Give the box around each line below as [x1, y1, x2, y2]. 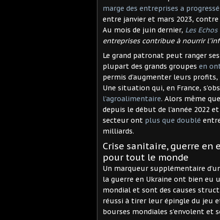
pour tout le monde [103, 151, 189, 163]
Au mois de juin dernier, [103, 25, 185, 34]
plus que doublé [145, 115, 201, 125]
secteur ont [103, 115, 145, 125]
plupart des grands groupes [103, 61, 199, 71]
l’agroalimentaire [103, 94, 161, 103]
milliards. [103, 126, 134, 136]
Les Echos [185, 25, 218, 34]
